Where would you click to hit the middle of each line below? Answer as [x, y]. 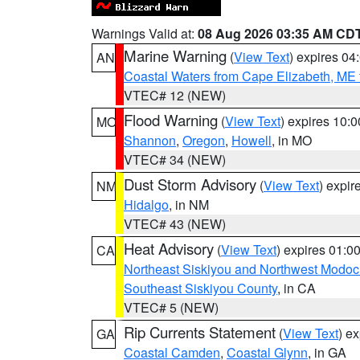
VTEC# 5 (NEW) [171, 307]
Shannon [150, 140]
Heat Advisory [169, 248]
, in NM [189, 205]
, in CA [297, 288]
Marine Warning [175, 55]
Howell [252, 140]
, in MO [292, 140]
